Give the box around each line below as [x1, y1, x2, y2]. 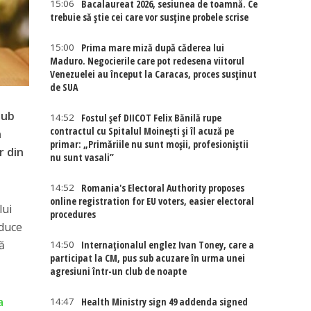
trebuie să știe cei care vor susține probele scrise [50, 10, 249, 24]
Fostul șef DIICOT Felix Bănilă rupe [81, 111, 222, 124]
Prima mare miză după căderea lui [81, 41, 225, 54]
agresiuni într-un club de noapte [50, 264, 187, 278]
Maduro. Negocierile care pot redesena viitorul [50, 54, 245, 67]
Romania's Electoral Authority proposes [81, 181, 245, 194]
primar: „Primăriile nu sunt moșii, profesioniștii [50, 137, 249, 151]
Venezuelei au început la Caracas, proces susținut [50, 67, 258, 81]
